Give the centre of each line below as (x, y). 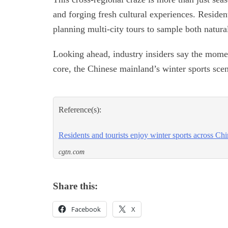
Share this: (75, 186)
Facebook (86, 209)
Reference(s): (80, 110)
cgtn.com (72, 152)
